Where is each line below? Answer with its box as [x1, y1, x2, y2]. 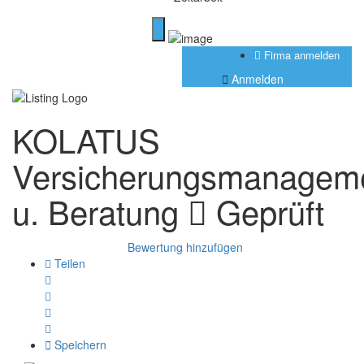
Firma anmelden [261, 47, 340, 63]
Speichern [51, 336, 106, 353]
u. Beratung [12, 187, 188, 234]
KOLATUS [12, 115, 160, 162]
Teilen [51, 254, 85, 271]
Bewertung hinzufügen [128, 238, 243, 255]
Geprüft [207, 187, 324, 234]
